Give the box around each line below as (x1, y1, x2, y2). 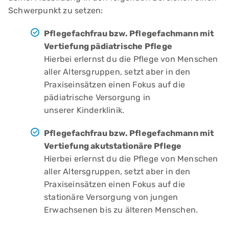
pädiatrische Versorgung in (44, 92, 151, 102)
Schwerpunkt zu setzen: (8, 5, 103, 15)
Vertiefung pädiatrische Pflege (44, 41, 172, 51)
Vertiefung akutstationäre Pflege (44, 141, 182, 151)
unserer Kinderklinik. (44, 105, 125, 115)
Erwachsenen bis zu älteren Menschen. (44, 204, 198, 215)
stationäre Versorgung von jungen (44, 192, 178, 202)
